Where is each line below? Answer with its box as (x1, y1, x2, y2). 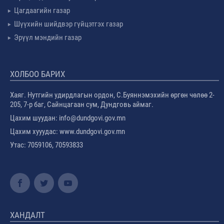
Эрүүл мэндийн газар (14, 32, 81, 42)
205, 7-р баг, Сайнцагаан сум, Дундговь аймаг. (10, 99, 153, 109)
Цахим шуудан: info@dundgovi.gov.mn (10, 113, 127, 122)
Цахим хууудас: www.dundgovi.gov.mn (10, 126, 125, 136)
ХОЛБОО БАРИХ (10, 68, 65, 79)
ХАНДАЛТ (10, 209, 45, 220)
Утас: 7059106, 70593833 (10, 140, 83, 149)
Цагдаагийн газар (14, 5, 70, 15)
